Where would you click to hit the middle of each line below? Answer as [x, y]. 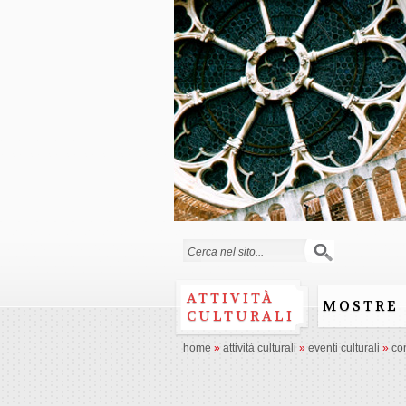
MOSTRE [361, 306]
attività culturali [260, 348]
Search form [241, 269]
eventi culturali [344, 348]
